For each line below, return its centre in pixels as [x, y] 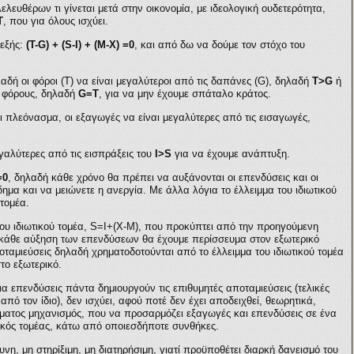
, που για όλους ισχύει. [56, 21]
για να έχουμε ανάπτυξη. [231, 154]
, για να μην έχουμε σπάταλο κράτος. [185, 94]
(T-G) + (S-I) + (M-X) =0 [80, 45]
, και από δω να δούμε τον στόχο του [220, 45]
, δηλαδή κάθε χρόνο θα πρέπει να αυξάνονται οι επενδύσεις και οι [163, 177]
